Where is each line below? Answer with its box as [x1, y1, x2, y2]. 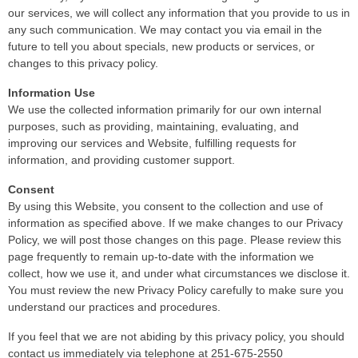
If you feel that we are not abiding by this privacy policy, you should [8, 329, 344, 343]
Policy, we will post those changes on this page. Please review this [8, 233, 341, 246]
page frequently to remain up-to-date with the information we [8, 249, 314, 263]
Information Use [8, 86, 95, 99]
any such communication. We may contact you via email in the [8, 22, 322, 36]
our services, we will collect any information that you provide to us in [8, 6, 350, 19]
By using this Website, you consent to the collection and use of [8, 199, 323, 213]
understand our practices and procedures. [8, 300, 221, 313]
